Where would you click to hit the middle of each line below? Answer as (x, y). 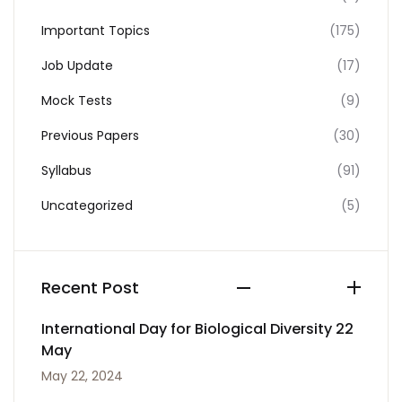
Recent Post (90, 288)
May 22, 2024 (82, 376)
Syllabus (66, 170)
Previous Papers (90, 135)
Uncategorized (87, 205)
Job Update (77, 66)
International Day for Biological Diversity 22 (197, 329)
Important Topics (96, 31)
